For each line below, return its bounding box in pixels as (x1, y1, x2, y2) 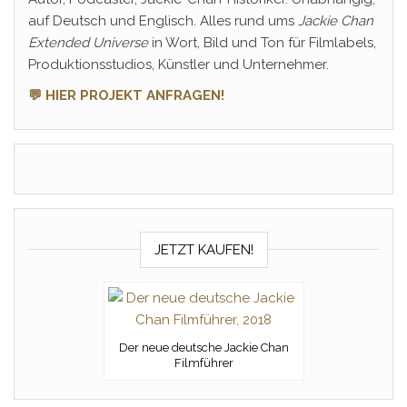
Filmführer (174, 356, 233, 370)
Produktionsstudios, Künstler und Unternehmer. (28, 56, 329, 73)
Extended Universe (28, 35, 148, 51)
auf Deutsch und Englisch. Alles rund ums (28, 13, 298, 29)
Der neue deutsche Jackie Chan (118, 341, 289, 354)
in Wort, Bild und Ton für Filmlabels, (148, 35, 376, 51)
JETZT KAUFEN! (154, 242, 253, 258)
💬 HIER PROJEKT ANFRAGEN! (28, 87, 224, 104)
